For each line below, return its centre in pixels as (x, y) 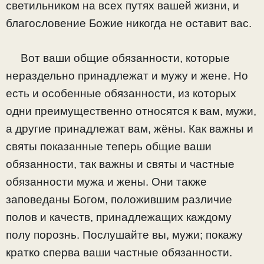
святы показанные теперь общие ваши (109, 146)
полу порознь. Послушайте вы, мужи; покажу (124, 235)
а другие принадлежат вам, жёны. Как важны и (130, 128)
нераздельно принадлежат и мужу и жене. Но (127, 75)
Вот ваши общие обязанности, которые (118, 58)
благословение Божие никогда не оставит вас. (129, 24)
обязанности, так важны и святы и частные (120, 164)
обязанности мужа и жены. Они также (106, 181)
